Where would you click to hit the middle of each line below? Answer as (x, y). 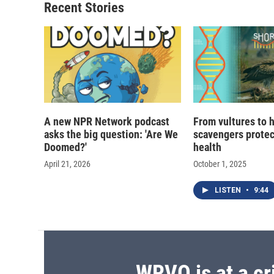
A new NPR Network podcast (107, 122)
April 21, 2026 (67, 164)
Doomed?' (65, 147)
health (207, 147)
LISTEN (229, 191)
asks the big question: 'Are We (111, 135)
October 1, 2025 (220, 164)
